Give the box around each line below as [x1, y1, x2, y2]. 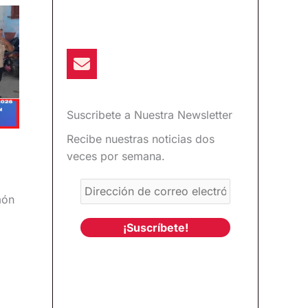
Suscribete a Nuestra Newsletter [67, 107, 232, 122]
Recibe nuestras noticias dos [67, 131, 214, 146]
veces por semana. [67, 148, 165, 163]
